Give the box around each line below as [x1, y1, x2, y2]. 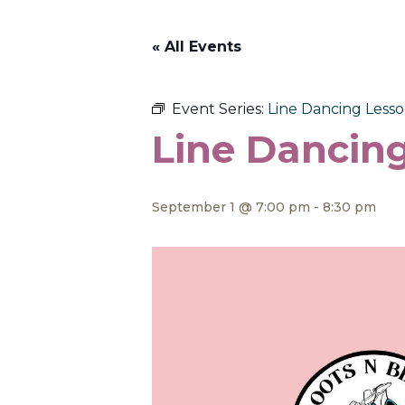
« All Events [152, 37, 241, 55]
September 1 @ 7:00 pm [152, 198, 310, 215]
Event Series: [172, 99, 268, 118]
